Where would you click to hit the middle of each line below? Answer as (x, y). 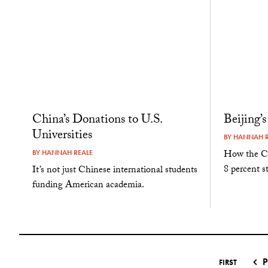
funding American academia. (88, 185)
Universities (62, 136)
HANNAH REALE (67, 152)
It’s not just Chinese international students (115, 170)
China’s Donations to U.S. (97, 121)
